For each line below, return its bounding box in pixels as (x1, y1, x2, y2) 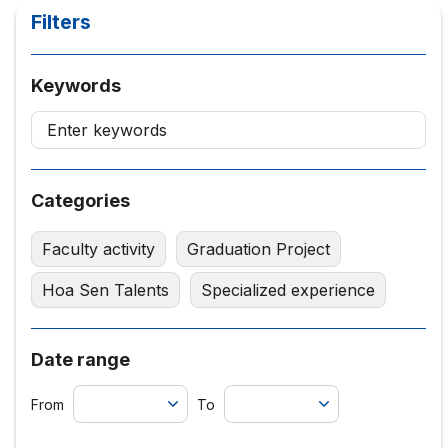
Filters (30, 9, 91, 34)
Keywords (30, 74, 121, 96)
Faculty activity (41, 238, 155, 259)
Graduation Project (186, 238, 330, 259)
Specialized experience (200, 279, 375, 300)
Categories (30, 189, 130, 211)
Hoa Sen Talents (41, 279, 169, 300)
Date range (30, 348, 130, 370)
